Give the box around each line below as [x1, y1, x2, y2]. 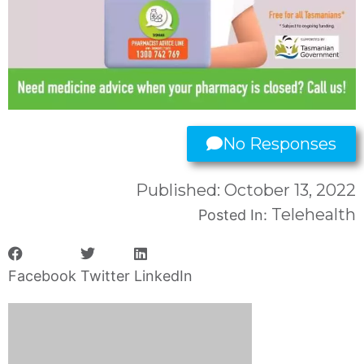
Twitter [80, 267, 130, 284]
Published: [136, 180, 224, 200]
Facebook [8, 267, 76, 284]
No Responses [223, 134, 336, 154]
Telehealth [271, 205, 356, 224]
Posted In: [198, 206, 271, 223]
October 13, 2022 [224, 180, 356, 200]
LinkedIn [134, 267, 193, 284]
